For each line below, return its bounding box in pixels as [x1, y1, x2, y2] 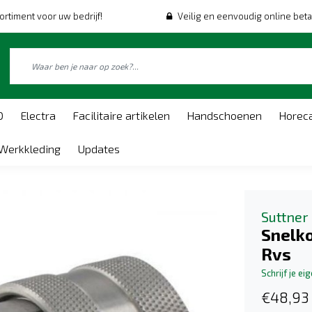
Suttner [261, 208, 309, 226]
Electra [20, 109, 56, 122]
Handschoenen [187, 109, 262, 122]
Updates [77, 142, 120, 155]
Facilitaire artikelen [72, 109, 170, 122]
